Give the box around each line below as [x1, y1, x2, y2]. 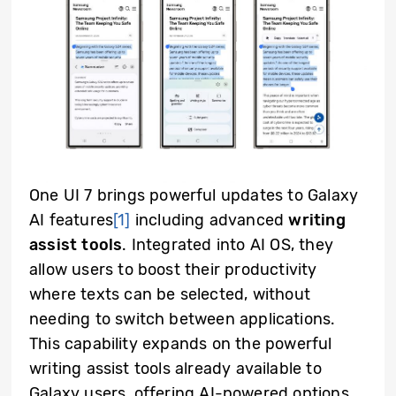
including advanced [130, 209, 289, 230]
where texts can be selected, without [29, 284, 310, 304]
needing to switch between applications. [29, 308, 336, 329]
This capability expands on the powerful [29, 333, 332, 354]
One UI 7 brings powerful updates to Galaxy [29, 185, 359, 205]
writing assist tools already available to [29, 358, 322, 378]
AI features [29, 209, 114, 230]
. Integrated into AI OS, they [122, 234, 333, 255]
